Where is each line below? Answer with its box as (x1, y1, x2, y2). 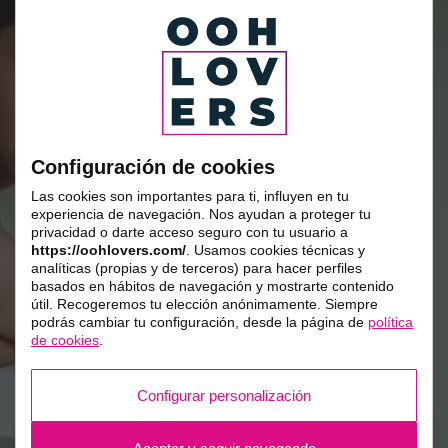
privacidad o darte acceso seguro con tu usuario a (31, 223, 348, 240)
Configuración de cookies (31, 155, 275, 178)
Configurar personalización (137, 386, 311, 404)
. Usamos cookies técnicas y (186, 241, 365, 258)
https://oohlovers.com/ (31, 241, 186, 258)
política (368, 313, 413, 330)
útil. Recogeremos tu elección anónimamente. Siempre (31, 295, 378, 312)
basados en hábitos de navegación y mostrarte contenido (31, 277, 394, 294)
